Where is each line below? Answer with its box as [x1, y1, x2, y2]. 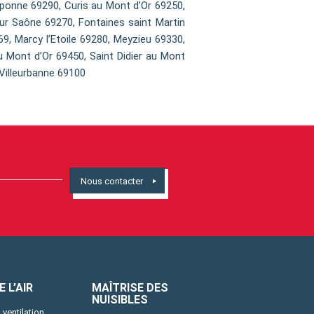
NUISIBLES [92, 292, 149, 306]
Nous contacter [81, 175, 144, 186]
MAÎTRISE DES [92, 280, 169, 294]
